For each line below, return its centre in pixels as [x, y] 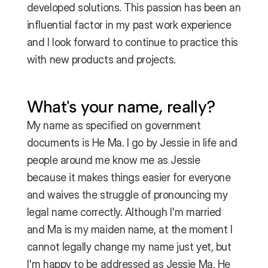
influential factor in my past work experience [129, 25]
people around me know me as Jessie [113, 160]
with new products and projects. [101, 60]
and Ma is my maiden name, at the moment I [130, 229]
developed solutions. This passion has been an [134, 7]
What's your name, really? [121, 106]
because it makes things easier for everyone [129, 177]
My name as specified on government [114, 125]
